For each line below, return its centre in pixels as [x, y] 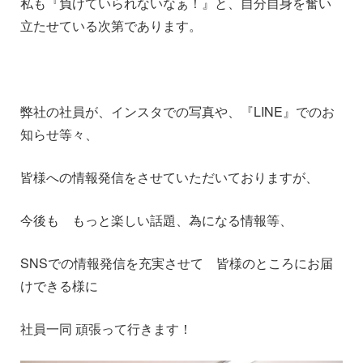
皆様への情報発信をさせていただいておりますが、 [169, 177]
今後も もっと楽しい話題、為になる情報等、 [156, 220]
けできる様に [59, 286]
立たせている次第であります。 [111, 26]
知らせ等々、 [59, 134]
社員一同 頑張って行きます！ [106, 329]
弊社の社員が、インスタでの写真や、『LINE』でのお [177, 111]
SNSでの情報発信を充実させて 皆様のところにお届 [177, 263]
